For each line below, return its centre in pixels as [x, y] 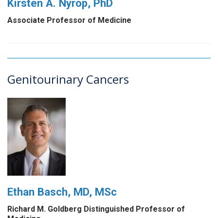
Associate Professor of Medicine [69, 20]
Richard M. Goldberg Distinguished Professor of [96, 209]
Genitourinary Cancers [68, 79]
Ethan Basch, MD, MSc [62, 192]
